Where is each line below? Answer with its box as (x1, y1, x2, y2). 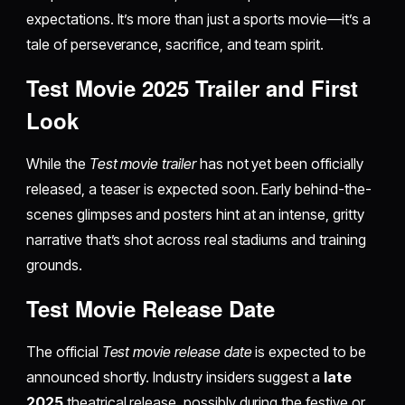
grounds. (26, 255, 82, 274)
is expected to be (251, 342, 366, 361)
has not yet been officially (195, 154, 363, 173)
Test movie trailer (89, 154, 196, 173)
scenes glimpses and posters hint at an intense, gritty (26, 204, 364, 223)
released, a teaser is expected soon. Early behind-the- (26, 179, 372, 198)
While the (26, 154, 89, 173)
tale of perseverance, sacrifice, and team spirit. (26, 34, 324, 53)
